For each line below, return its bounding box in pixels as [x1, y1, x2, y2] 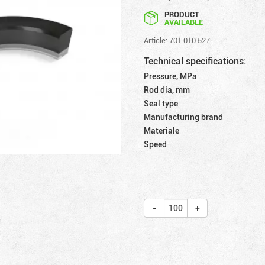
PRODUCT [164, 8, 199, 20]
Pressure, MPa [144, 70, 198, 82]
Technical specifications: [144, 54, 247, 67]
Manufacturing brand [144, 111, 224, 122]
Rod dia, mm [144, 83, 190, 95]
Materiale [144, 124, 180, 136]
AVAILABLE [164, 16, 203, 27]
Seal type [144, 97, 179, 109]
